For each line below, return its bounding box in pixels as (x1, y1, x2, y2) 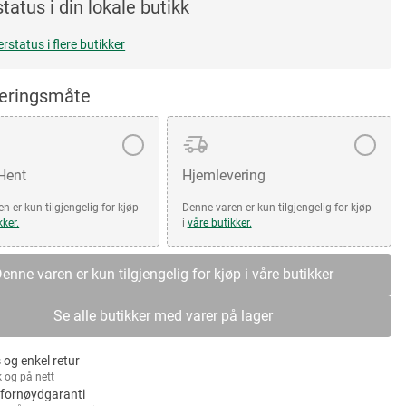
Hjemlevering (181, 167, 266, 184)
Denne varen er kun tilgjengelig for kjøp (181, 201, 372, 214)
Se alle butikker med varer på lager (53, 307, 273, 324)
